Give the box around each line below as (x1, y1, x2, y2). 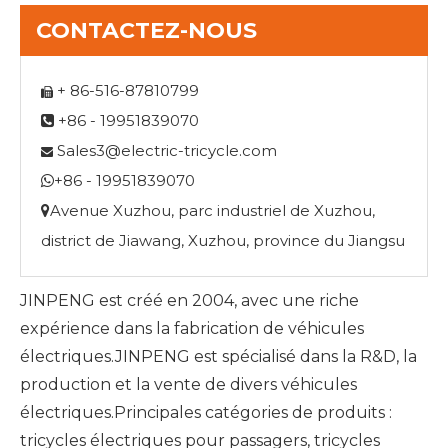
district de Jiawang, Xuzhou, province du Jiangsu (41, 230, 405, 250)
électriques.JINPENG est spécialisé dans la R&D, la (20, 346, 417, 366)
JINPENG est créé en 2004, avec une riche (20, 290, 359, 310)
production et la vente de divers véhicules (20, 374, 357, 394)
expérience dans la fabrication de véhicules (20, 318, 364, 338)
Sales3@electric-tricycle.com (57, 140, 277, 160)
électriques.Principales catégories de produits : (20, 402, 392, 422)
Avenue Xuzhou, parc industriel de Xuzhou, (50, 200, 375, 220)
